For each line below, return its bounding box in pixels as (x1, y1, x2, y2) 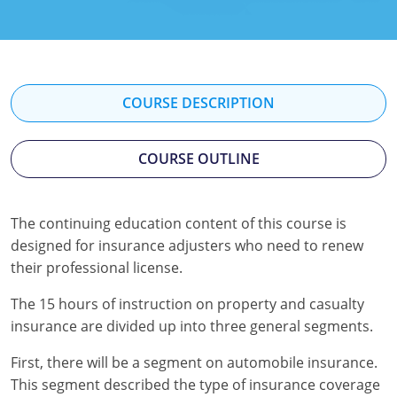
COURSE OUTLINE (137, 149, 260, 169)
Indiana (46, 158, 96, 178)
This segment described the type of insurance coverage (11, 375, 380, 395)
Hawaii (46, 80, 90, 100)
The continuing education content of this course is (11, 214, 346, 234)
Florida (46, 2, 92, 22)
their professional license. (11, 258, 183, 278)
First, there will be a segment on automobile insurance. (11, 353, 378, 373)
